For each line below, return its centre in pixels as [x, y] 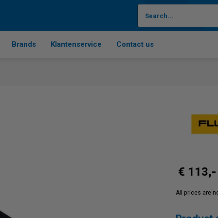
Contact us [135, 44]
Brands [24, 44]
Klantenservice [76, 44]
